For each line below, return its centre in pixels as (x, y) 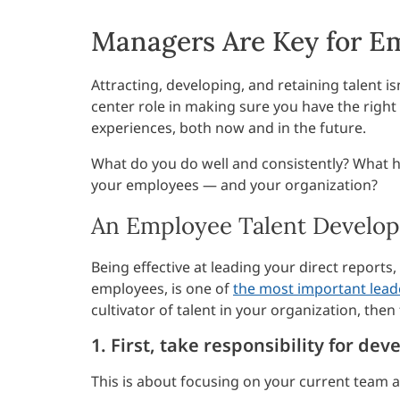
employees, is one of (162, 289)
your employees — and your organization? (234, 185)
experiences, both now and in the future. (229, 128)
